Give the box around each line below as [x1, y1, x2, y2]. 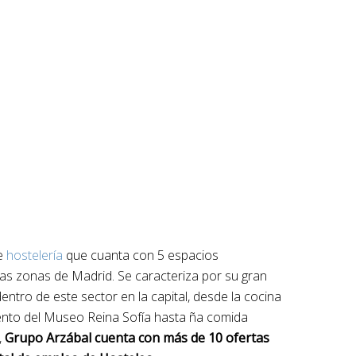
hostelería [6, 246, 66, 264]
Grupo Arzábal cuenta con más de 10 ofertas [2, 329, 269, 346]
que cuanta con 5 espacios [66, 246, 219, 264]
